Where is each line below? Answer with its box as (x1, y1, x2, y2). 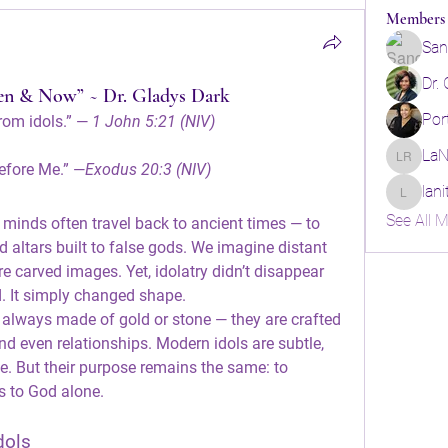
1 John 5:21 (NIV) (92, 112, 215, 131)
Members (385, 9, 445, 29)
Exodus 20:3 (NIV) (85, 160, 211, 179)
